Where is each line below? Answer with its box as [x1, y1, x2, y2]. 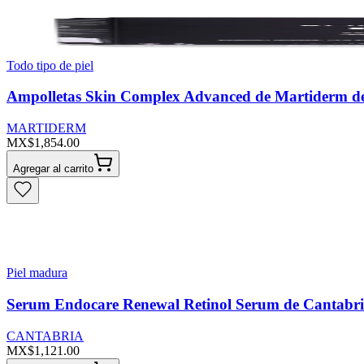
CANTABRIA [6, 328, 84, 343]
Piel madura [6, 266, 67, 280]
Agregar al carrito [13, 162, 93, 175]
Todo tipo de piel [6, 58, 93, 72]
